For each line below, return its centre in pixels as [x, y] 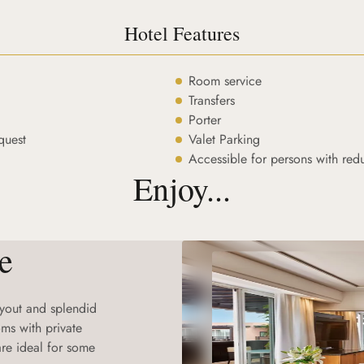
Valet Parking [224, 139]
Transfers [211, 100]
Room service [225, 81]
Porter [204, 120]
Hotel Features [182, 33]
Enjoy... [182, 188]
